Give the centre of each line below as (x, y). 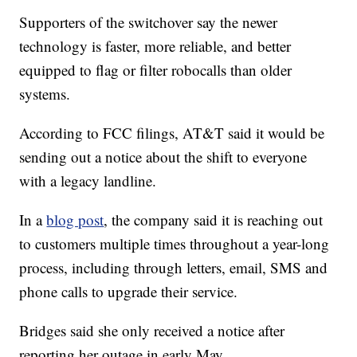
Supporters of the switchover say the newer (149, 22)
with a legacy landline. (88, 180)
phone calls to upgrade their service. (129, 291)
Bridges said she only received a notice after (152, 330)
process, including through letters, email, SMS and (174, 267)
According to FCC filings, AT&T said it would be (172, 132)
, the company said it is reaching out (214, 219)
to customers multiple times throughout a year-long (175, 243)
